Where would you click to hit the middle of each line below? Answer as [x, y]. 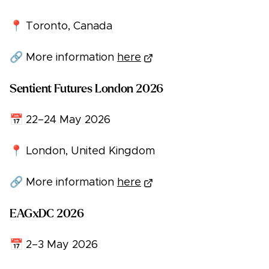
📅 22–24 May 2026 [60, 120]
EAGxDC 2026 [47, 214]
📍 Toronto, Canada [61, 27]
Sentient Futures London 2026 [86, 89]
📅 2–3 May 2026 [54, 245]
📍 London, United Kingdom [82, 152]
